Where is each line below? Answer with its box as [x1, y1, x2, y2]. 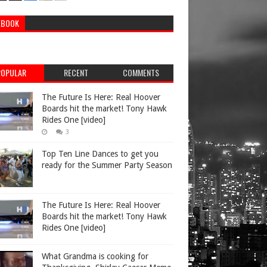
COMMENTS [123, 66, 160, 79]
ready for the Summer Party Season [42, 160, 172, 170]
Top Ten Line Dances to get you [42, 149, 159, 159]
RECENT [64, 66, 89, 79]
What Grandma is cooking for [42, 252, 148, 261]
